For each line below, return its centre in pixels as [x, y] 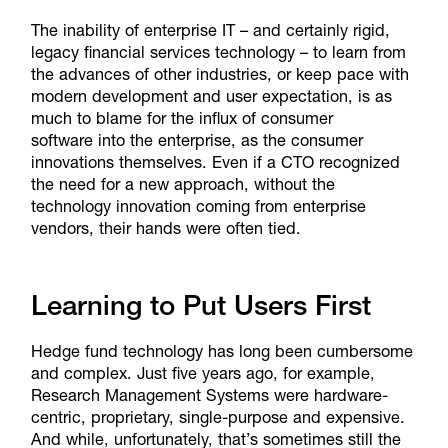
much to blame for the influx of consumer [181, 117]
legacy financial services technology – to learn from [218, 51]
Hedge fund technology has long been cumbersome [221, 351]
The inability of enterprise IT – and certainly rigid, [210, 29]
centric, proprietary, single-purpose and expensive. [217, 417]
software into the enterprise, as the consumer [196, 139]
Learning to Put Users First [200, 304]
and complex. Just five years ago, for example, [202, 373]
